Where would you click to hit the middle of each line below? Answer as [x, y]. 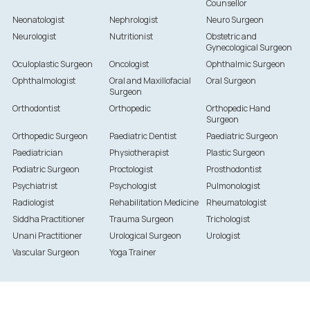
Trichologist [228, 219]
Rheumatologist [237, 203]
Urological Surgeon [145, 236]
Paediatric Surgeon [243, 136]
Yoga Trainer [133, 253]
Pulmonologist [234, 186]
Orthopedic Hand [239, 109]
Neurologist [34, 37]
